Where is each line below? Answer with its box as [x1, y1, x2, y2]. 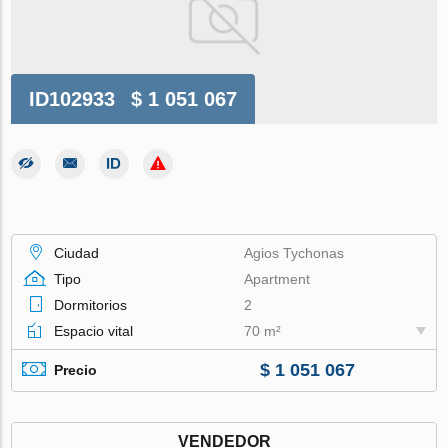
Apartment [244, 270, 311, 287]
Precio [54, 362, 98, 379]
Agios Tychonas [244, 244, 345, 261]
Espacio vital [54, 322, 134, 339]
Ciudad [54, 244, 100, 261]
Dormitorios [54, 296, 128, 313]
